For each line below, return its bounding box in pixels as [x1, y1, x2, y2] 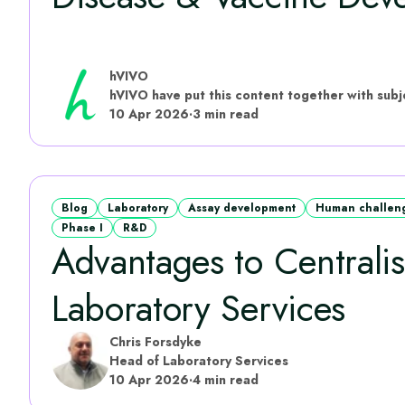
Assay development [188, 200, 296, 216]
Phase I [61, 220, 103, 236]
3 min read [193, 104, 259, 123]
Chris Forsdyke [109, 332, 202, 351]
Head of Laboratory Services [109, 351, 288, 370]
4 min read [193, 370, 259, 389]
